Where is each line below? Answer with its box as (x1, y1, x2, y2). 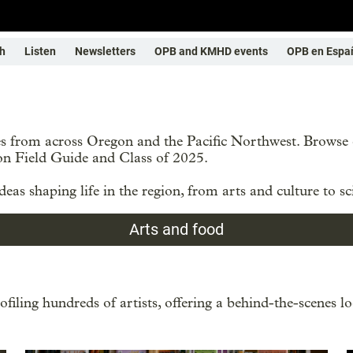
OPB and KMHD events (154, 45, 268, 58)
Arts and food (129, 219, 224, 239)
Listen (24, 45, 56, 58)
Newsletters (75, 45, 136, 58)
